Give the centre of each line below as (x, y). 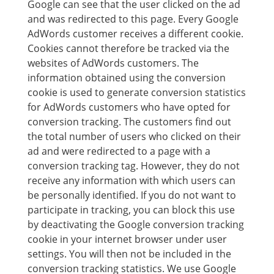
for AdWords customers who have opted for (129, 107)
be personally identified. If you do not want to (131, 195)
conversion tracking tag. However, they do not (133, 166)
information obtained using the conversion (126, 78)
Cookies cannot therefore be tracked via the (128, 48)
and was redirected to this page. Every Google (133, 19)
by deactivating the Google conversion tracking (135, 224)
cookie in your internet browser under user (127, 239)
